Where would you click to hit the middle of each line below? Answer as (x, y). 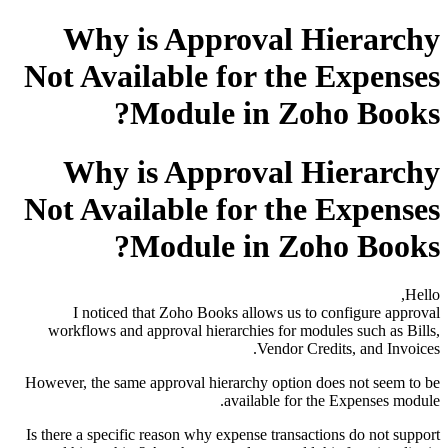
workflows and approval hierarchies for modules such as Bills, (244, 331)
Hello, (422, 295)
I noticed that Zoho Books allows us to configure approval (256, 313)
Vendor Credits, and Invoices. (348, 349)
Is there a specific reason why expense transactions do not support (233, 435)
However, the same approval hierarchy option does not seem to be (232, 383)
